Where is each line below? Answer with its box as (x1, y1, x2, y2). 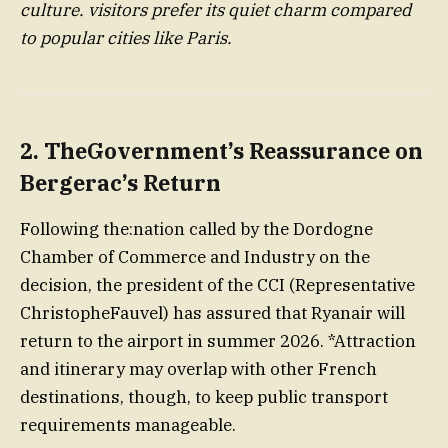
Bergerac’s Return (20, 168, 221, 197)
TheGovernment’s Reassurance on (44, 136, 423, 165)
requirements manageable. (20, 414, 236, 437)
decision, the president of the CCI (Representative (20, 274, 415, 297)
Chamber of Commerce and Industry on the (20, 246, 370, 269)
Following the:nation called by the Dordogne (20, 218, 373, 241)
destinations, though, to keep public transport (20, 386, 388, 409)
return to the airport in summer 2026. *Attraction (20, 330, 416, 353)
